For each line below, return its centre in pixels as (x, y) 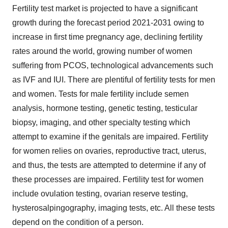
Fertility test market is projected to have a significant (105, 8)
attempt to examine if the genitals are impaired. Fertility (110, 137)
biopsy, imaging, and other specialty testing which (101, 122)
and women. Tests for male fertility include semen (101, 94)
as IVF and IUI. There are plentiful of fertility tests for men (114, 80)
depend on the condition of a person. (78, 222)
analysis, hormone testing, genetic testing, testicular (105, 108)
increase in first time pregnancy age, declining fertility (107, 37)
